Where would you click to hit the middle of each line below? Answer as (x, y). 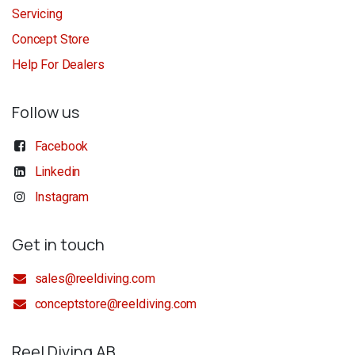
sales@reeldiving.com (95, 279)
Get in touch (58, 244)
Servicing (37, 14)
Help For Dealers (58, 65)
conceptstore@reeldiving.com (116, 304)
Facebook (61, 146)
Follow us (46, 112)
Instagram (62, 197)
